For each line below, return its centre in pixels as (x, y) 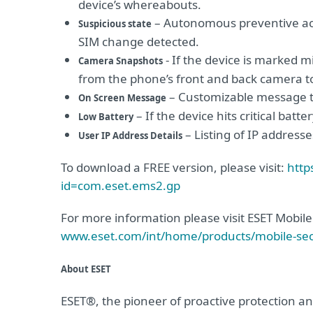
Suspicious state (115, 24)
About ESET (86, 269)
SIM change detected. (139, 42)
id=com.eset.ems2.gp (121, 185)
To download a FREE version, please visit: (174, 167)
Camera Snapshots (121, 61)
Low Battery (106, 117)
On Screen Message (122, 98)
